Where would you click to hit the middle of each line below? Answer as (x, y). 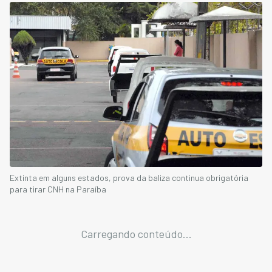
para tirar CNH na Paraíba (58, 189)
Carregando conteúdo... (136, 233)
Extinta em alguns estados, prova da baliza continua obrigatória (129, 177)
